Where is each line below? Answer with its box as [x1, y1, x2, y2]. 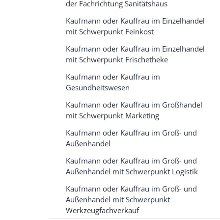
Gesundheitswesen [66, 82, 130, 93]
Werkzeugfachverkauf [66, 205, 139, 216]
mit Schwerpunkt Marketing [66, 110, 159, 121]
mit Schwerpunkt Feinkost [66, 27, 154, 37]
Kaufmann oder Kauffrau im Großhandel [66, 100, 202, 110]
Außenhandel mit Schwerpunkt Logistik [66, 166, 198, 177]
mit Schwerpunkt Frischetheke [66, 55, 168, 65]
